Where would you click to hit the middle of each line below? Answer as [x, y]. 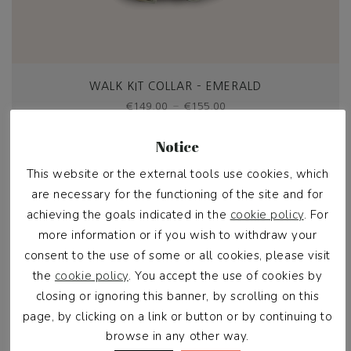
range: [246, 119]
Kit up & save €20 [292, 177]
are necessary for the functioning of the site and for [177, 195]
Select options [175, 136]
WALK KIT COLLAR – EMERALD [175, 86]
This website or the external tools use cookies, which [177, 174]
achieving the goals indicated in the [128, 215]
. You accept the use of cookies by [225, 275]
